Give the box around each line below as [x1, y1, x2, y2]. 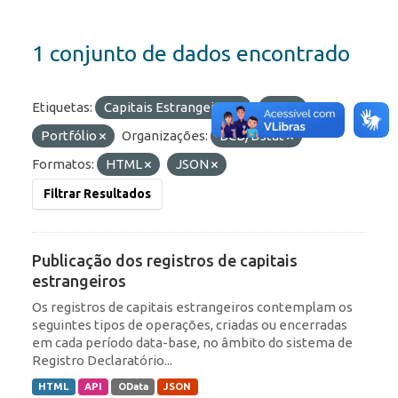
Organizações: [122, 128, 208, 144]
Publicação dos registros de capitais [32, 251, 298, 270]
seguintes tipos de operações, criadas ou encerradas [32, 317, 347, 333]
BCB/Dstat [219, 128, 287, 144]
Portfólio [41, 128, 99, 144]
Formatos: [32, 156, 94, 172]
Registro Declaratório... [32, 353, 172, 369]
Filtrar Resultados [44, 187, 151, 202]
